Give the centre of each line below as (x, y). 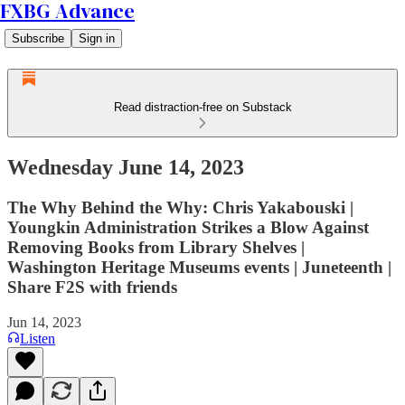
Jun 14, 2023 (44, 322)
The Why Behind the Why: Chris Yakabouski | (180, 207)
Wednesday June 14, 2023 (126, 167)
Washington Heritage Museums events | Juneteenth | (199, 267)
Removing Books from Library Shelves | (156, 247)
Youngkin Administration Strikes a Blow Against (188, 227)
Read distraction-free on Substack (202, 107)
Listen (38, 338)
